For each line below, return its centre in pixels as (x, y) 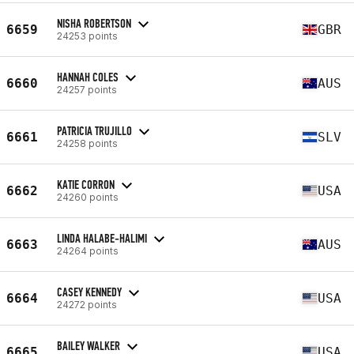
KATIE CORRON (86, 184)
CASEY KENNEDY (89, 292)
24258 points (87, 143)
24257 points (87, 89)
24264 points (88, 250)
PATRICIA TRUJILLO (94, 130)
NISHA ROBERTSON (94, 23)
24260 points (88, 197)
